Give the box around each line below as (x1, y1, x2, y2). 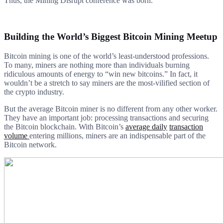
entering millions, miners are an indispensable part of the (29, 131, 206, 140)
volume (4, 131, 29, 140)
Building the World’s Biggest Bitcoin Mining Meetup (4, 31, 218, 42)
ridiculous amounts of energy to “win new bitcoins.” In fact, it (4, 69, 198, 78)
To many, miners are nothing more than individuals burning (4, 60, 190, 69)
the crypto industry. (4, 87, 64, 96)
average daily (125, 122, 167, 131)
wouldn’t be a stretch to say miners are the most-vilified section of (4, 78, 210, 87)
